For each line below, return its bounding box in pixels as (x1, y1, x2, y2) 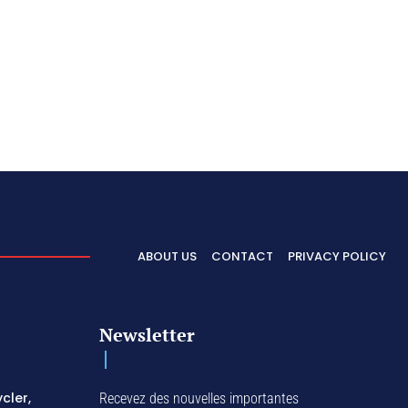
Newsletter (99, 321, 196, 347)
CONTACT (211, 247, 273, 265)
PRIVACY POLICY (288, 247, 386, 265)
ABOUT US (138, 247, 197, 265)
